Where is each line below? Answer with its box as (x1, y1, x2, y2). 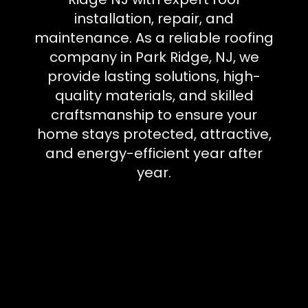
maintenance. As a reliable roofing (34, 28, 274, 47)
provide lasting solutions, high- (47, 67, 261, 86)
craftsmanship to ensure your (51, 105, 257, 124)
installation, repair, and (74, 9, 234, 28)
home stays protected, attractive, (36, 124, 272, 144)
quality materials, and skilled (54, 86, 254, 105)
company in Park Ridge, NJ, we (49, 47, 259, 67)
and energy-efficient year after (45, 144, 263, 163)
